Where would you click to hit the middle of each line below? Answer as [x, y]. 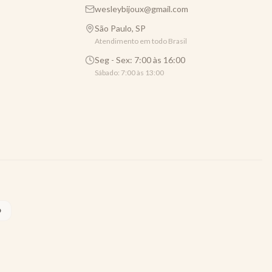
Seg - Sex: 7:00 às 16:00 [140, 60]
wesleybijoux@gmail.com [141, 9]
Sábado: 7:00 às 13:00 [129, 73]
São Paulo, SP [120, 28]
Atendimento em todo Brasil [141, 41]
